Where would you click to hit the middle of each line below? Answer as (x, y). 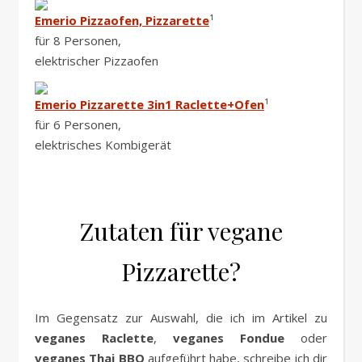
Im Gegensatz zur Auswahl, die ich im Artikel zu (181, 318)
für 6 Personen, (78, 125)
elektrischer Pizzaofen (97, 61)
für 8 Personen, (78, 41)
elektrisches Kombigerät (103, 145)
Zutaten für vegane (181, 232)
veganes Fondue (237, 338)
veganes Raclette (94, 338)
